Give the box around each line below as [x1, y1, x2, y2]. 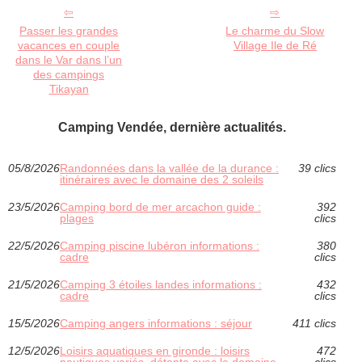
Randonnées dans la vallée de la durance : [60, 161, 279, 175]
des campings [33, 67, 105, 81]
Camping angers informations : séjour [60, 316, 252, 330]
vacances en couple [18, 38, 120, 52]
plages [60, 211, 94, 225]
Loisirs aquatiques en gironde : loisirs [60, 343, 250, 357]
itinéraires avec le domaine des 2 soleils [60, 172, 263, 186]
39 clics [297, 161, 336, 175]
